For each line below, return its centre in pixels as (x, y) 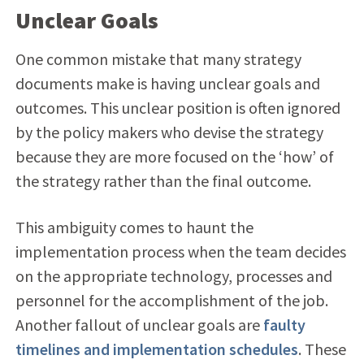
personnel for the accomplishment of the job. (171, 300)
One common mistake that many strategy (158, 58)
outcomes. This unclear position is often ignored (178, 107)
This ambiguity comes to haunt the (134, 227)
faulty (284, 324)
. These (322, 349)
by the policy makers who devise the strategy (169, 132)
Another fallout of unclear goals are (139, 324)
